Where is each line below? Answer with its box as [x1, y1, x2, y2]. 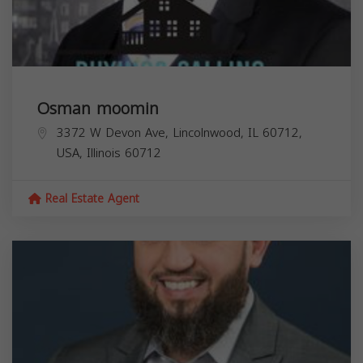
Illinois [87, 141, 121, 164]
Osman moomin [36, 92, 159, 124]
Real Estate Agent [41, 187, 139, 210]
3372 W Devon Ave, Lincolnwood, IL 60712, [57, 121, 302, 144]
